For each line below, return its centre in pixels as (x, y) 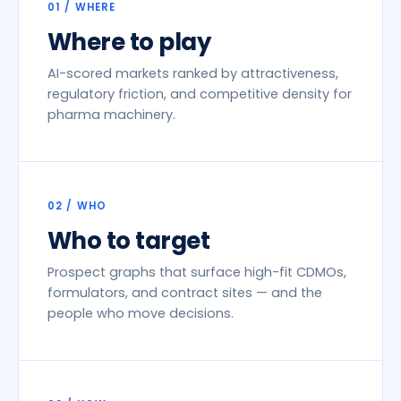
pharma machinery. (111, 115)
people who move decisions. (141, 313)
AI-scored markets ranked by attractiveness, (193, 73)
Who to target (129, 241)
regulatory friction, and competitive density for (200, 94)
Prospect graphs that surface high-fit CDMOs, (197, 272)
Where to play (129, 42)
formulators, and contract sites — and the (185, 293)
